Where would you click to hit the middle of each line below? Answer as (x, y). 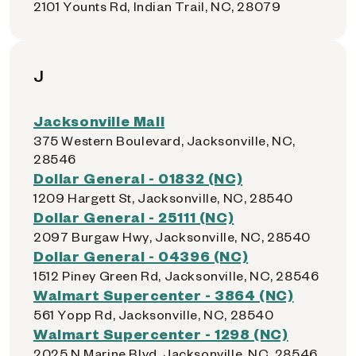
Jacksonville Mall (99, 120)
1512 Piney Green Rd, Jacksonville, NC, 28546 (176, 275)
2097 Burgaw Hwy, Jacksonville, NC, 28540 (172, 236)
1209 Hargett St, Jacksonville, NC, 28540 (163, 197)
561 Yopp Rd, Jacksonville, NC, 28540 (154, 314)
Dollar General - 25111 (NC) (134, 217)
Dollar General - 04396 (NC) (141, 255)
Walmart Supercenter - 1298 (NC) (161, 333)
